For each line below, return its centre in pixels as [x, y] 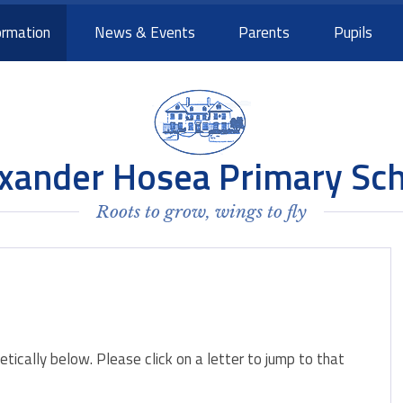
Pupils [354, 33]
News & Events [144, 33]
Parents [264, 33]
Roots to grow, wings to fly [201, 212]
